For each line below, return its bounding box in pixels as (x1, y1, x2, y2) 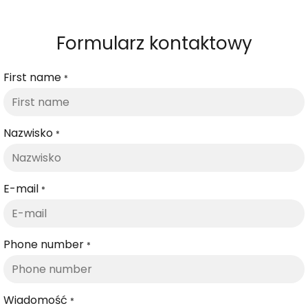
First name (3, 69, 61, 85)
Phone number (3, 236, 87, 252)
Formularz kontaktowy (56, 30, 252, 56)
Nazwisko (3, 124, 53, 141)
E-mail (3, 180, 38, 197)
